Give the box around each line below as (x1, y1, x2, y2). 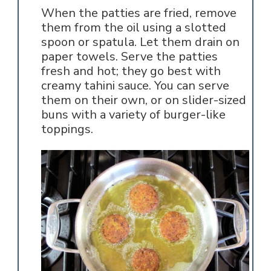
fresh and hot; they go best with (41, 62, 221, 79)
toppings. (41, 120, 93, 137)
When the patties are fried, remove (41, 4, 237, 21)
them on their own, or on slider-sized (41, 91, 246, 108)
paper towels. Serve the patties (41, 48, 218, 65)
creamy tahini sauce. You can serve (41, 77, 229, 94)
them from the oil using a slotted (41, 19, 226, 36)
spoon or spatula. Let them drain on (41, 33, 240, 50)
